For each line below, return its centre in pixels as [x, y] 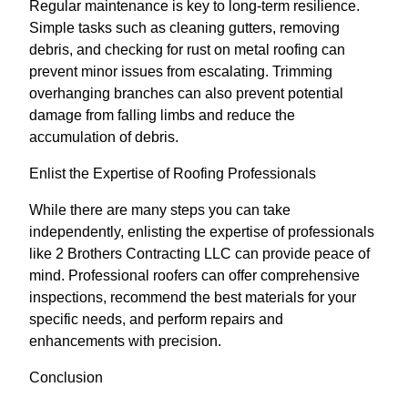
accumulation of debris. [104, 137]
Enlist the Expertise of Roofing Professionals [173, 173]
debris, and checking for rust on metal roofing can [187, 49]
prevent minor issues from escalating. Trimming [181, 71]
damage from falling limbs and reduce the [162, 115]
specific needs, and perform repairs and [156, 319]
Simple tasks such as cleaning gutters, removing [184, 27]
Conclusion [66, 377]
